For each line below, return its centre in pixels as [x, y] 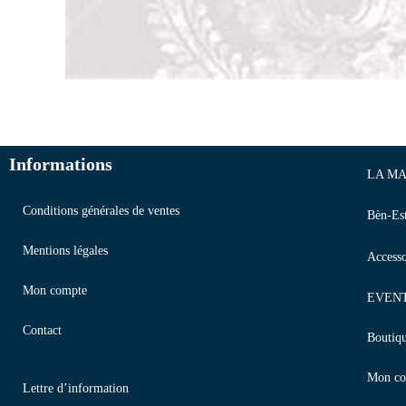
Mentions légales [65, 251]
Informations [61, 164]
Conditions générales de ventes [101, 211]
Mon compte [55, 291]
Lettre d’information [76, 389]
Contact [42, 331]
